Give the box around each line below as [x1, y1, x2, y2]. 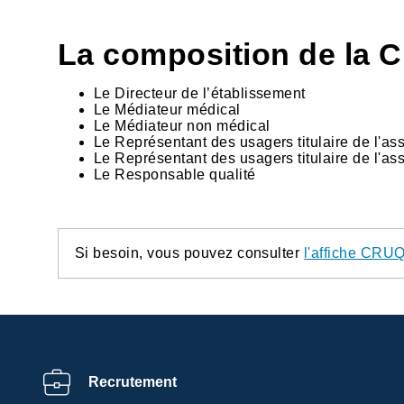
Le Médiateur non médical [94, 117, 271, 133]
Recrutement [88, 373, 177, 390]
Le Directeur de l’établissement [94, 85, 306, 101]
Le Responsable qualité [94, 166, 256, 182]
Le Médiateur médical [94, 101, 241, 117]
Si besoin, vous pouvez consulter [75, 244, 304, 261]
